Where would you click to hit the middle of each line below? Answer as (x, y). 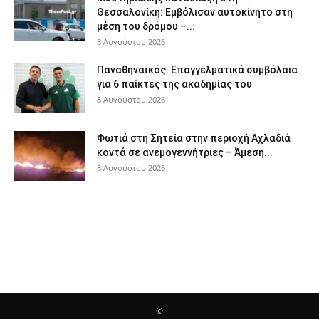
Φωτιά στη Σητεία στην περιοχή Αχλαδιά (194, 138)
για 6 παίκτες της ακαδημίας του (174, 84)
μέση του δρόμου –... (146, 26)
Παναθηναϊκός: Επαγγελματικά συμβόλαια (197, 70)
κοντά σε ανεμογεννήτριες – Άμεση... (185, 152)
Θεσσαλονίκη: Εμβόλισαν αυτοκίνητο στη (195, 12)
